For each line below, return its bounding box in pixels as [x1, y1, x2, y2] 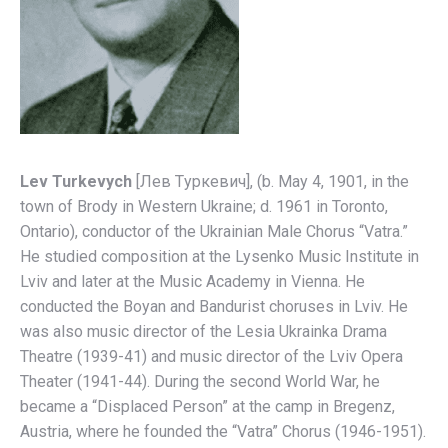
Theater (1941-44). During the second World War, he [20, 372, 380, 391]
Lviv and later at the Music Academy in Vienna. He [20, 272, 365, 291]
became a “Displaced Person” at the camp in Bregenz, [20, 397, 395, 416]
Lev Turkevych [20, 172, 136, 191]
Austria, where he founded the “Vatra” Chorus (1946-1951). [20, 422, 426, 441]
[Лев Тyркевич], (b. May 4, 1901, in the [136, 172, 409, 191]
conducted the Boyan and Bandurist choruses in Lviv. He [20, 297, 408, 316]
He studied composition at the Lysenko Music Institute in [20, 247, 419, 266]
